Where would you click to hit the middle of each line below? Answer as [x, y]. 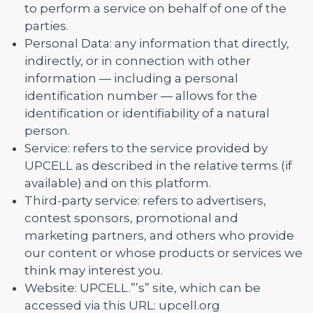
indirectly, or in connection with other [138, 61]
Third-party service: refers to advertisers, [145, 201]
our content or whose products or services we [163, 253]
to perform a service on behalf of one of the [155, 8]
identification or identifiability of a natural [147, 113]
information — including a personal [131, 78]
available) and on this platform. [118, 183]
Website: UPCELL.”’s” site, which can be [143, 288]
